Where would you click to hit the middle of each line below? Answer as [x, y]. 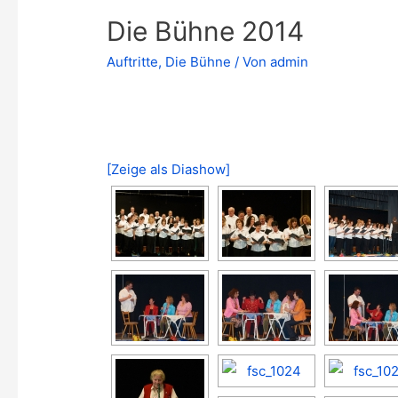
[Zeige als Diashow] [169, 170]
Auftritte [133, 62]
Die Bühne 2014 [206, 32]
